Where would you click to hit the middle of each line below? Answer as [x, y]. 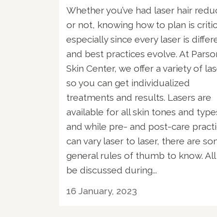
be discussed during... [112, 170]
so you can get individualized [128, 83]
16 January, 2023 [102, 191]
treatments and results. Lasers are [139, 97]
